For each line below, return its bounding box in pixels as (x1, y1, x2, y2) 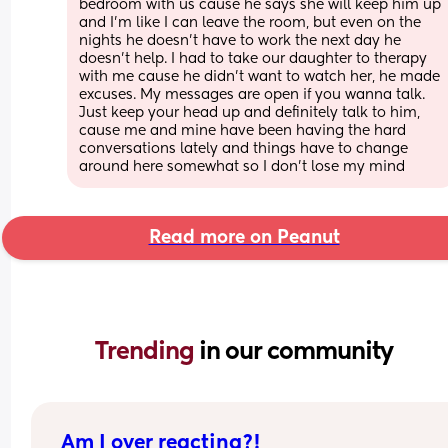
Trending (95, 339, 199, 364)
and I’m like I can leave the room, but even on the (79, 15, 422, 30)
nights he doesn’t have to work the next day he (79, 33, 402, 48)
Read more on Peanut (148, 228, 340, 247)
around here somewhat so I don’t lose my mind (79, 159, 406, 174)
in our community (199, 339, 393, 364)
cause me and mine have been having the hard (79, 123, 407, 138)
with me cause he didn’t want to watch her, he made (79, 69, 441, 84)
